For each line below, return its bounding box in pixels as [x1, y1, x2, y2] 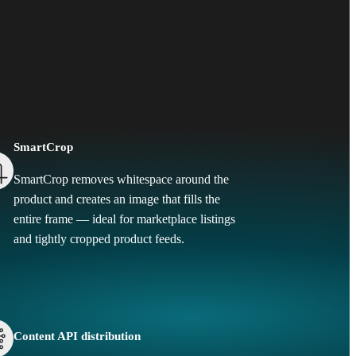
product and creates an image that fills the [13, 192, 220, 207]
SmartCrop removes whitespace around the [13, 172, 229, 187]
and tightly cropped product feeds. [13, 231, 184, 246]
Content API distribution [13, 330, 141, 343]
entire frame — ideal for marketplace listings [13, 211, 235, 226]
